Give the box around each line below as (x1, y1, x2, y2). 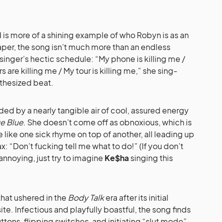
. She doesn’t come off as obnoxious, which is (23, 117, 192, 128)
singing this (129, 153, 173, 164)
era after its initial (104, 192, 168, 203)
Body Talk (68, 192, 104, 203)
